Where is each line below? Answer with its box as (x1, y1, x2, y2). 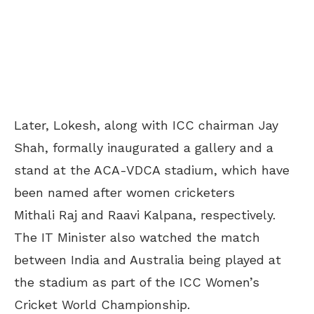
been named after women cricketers (14, 184, 235, 200)
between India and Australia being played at (14, 252, 281, 267)
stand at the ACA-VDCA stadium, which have (14, 162, 289, 177)
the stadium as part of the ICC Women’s (14, 274, 259, 289)
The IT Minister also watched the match (14, 229, 260, 245)
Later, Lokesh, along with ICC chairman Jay (14, 117, 278, 132)
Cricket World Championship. (14, 296, 190, 312)
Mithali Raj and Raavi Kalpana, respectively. (14, 207, 275, 222)
